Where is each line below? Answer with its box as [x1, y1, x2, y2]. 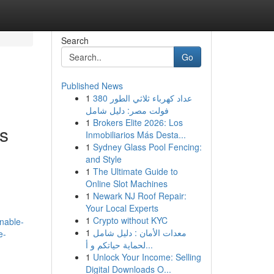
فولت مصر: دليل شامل [85, 104, 169, 116]
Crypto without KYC [92, 214, 168, 226]
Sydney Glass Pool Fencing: [92, 141, 202, 153]
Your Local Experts [85, 202, 158, 214]
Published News [61, 80, 123, 92]
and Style [85, 153, 122, 165]
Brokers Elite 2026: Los [92, 116, 183, 128]
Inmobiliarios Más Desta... [85, 128, 186, 141]
